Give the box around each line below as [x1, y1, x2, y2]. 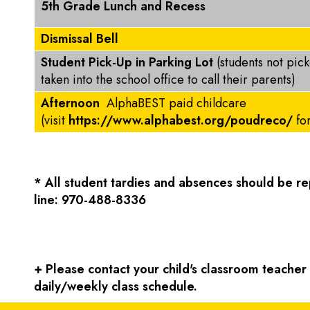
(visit [41, 111, 69, 129]
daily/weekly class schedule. [34, 277, 197, 295]
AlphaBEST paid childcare [103, 94, 246, 112]
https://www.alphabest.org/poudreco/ [69, 111, 293, 129]
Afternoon [41, 94, 103, 112]
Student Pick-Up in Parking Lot [41, 53, 217, 71]
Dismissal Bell [41, 30, 118, 48]
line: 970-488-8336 [34, 191, 146, 209]
